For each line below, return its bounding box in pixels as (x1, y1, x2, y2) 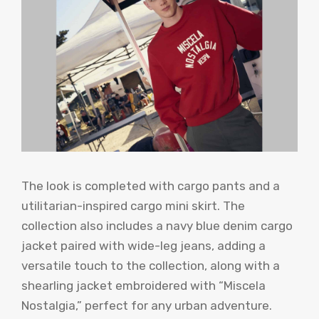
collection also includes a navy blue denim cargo (21, 218, 293, 233)
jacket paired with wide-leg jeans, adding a (21, 238, 266, 253)
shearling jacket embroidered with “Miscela (21, 278, 266, 293)
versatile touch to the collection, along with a (21, 258, 280, 273)
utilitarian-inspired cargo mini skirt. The (21, 198, 245, 213)
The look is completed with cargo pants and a (21, 178, 280, 193)
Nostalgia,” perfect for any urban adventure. (21, 298, 272, 313)
